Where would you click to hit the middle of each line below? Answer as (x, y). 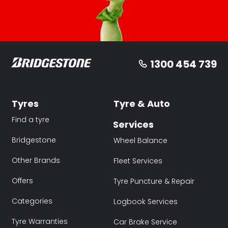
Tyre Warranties (40, 222)
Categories (32, 201)
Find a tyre (31, 120)
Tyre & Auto (142, 104)
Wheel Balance (140, 141)
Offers (22, 181)
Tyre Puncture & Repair (154, 181)
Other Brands (36, 161)
